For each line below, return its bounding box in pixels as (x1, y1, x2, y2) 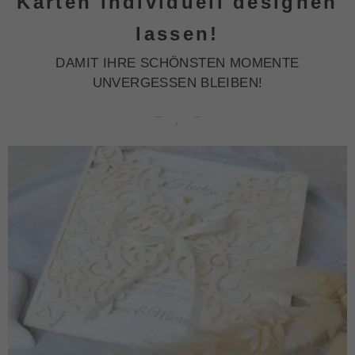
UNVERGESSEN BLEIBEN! (92, 74, 263, 90)
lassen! (136, 22, 219, 44)
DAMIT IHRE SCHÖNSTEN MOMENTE (55, 55, 300, 71)
